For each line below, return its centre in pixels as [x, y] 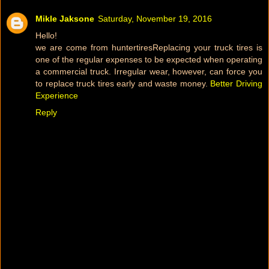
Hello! [46, 35]
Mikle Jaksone [65, 18]
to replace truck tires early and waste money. [122, 83]
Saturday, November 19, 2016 [155, 18]
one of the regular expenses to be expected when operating [149, 59]
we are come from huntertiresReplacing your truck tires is [149, 47]
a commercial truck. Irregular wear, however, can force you [149, 71]
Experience [57, 95]
